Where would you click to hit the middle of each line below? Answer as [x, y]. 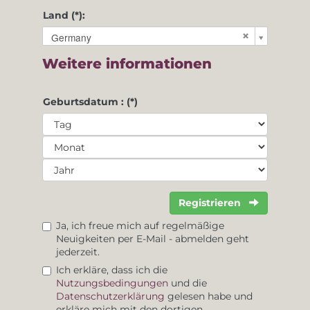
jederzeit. [78, 252]
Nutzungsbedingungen [112, 283]
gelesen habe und [209, 296]
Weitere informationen [127, 63]
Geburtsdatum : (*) [90, 102]
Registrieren [211, 203]
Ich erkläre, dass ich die [112, 270]
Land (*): [64, 15]
